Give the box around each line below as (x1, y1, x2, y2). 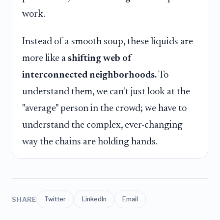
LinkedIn (82, 195, 107, 203)
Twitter (44, 195, 66, 203)
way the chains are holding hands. (22, 137, 158, 147)
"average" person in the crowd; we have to (22, 103, 187, 113)
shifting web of (68, 53, 132, 63)
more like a (22, 53, 68, 63)
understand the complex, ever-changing (22, 120, 183, 130)
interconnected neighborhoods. (22, 70, 157, 80)
